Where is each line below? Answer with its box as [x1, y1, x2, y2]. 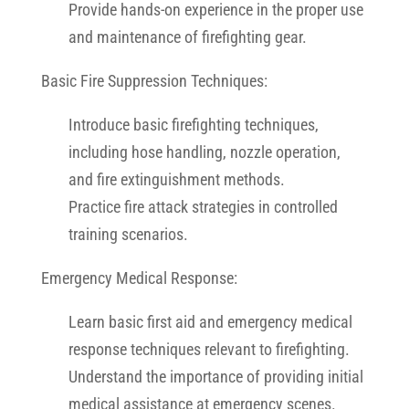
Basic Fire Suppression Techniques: [40, 71, 267, 90]
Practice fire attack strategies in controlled [68, 197, 338, 216]
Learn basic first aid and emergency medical [68, 312, 352, 331]
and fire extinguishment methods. [68, 170, 285, 189]
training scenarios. [68, 225, 188, 244]
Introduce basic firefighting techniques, [68, 115, 319, 134]
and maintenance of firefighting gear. [68, 27, 307, 47]
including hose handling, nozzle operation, [68, 142, 341, 162]
